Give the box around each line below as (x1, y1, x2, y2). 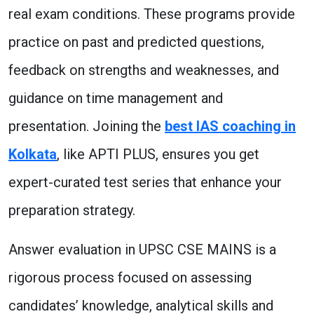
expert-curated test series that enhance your (8, 174, 282, 191)
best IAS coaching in (165, 118, 296, 135)
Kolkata (8, 146, 57, 163)
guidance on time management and (8, 90, 223, 107)
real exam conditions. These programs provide (8, 6, 295, 22)
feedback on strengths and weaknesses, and (8, 62, 279, 78)
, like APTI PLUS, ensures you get (57, 146, 259, 163)
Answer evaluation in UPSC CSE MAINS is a (8, 241, 276, 258)
